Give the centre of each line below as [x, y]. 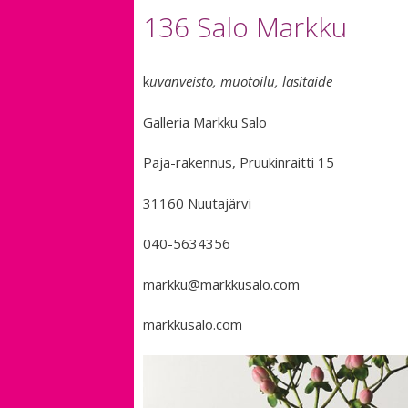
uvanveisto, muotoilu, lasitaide [241, 82]
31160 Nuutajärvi [197, 203]
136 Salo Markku [245, 27]
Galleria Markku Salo [205, 122]
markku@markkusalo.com [221, 284]
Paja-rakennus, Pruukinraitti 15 [239, 163]
